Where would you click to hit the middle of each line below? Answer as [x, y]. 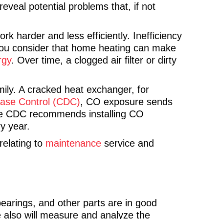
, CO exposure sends [126, 102]
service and [128, 143]
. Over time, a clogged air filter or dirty [94, 60]
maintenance [73, 143]
